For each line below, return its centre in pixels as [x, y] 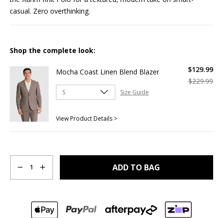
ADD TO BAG [136, 167]
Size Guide [134, 92]
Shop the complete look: [52, 50]
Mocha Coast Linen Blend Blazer [107, 72]
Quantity [23, 152]
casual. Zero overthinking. [50, 11]
